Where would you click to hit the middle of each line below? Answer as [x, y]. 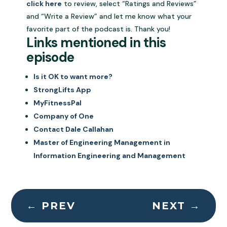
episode [50, 58]
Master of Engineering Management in [102, 143]
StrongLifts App [63, 90]
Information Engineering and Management [110, 156]
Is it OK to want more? [73, 77]
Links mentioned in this [96, 43]
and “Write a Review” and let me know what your [109, 16]
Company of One [64, 116]
